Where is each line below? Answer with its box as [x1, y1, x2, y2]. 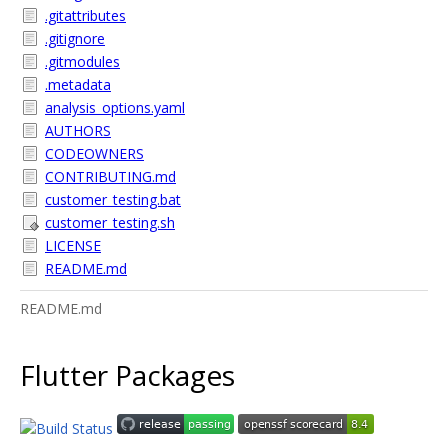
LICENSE [45, 236, 101, 255]
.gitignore [45, 29, 105, 48]
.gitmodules [45, 52, 120, 71]
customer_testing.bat [45, 190, 181, 209]
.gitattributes [45, 6, 126, 25]
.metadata [45, 75, 111, 94]
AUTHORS [45, 121, 111, 140]
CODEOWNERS [45, 144, 144, 163]
